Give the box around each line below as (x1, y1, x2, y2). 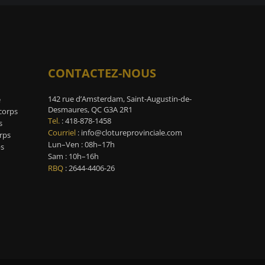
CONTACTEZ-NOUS (47, 65, 156, 81)
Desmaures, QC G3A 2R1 (47, 104, 132, 115)
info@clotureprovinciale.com (80, 127, 182, 138)
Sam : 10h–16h (47, 151, 99, 161)
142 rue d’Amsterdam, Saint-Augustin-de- (47, 93, 192, 104)
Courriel (47, 127, 76, 138)
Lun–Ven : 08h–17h (47, 139, 115, 150)
